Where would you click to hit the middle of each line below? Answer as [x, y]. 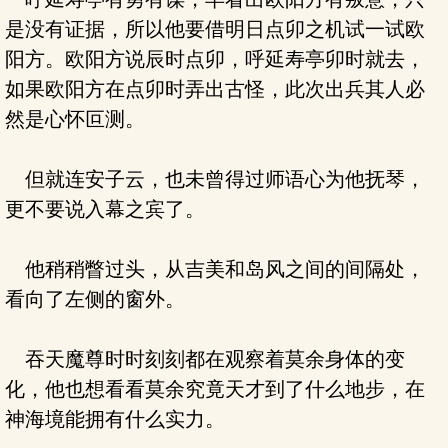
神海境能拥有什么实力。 [115, 419]
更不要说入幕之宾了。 [105, 209]
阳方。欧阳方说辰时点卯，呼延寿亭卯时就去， [215, 59]
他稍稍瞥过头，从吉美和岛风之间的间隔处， [215, 269]
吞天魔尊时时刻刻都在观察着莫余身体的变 [205, 359]
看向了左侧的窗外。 [95, 299]
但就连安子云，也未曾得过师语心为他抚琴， [215, 179]
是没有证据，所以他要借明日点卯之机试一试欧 [215, 29]
